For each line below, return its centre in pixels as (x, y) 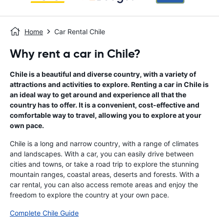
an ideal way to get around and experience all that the (98, 95)
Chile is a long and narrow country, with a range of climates (104, 143)
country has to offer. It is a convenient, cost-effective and (105, 105)
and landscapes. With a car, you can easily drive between (102, 154)
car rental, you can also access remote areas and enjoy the (104, 185)
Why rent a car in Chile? (75, 54)
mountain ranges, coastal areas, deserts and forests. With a (105, 174)
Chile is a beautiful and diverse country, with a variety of (103, 74)
